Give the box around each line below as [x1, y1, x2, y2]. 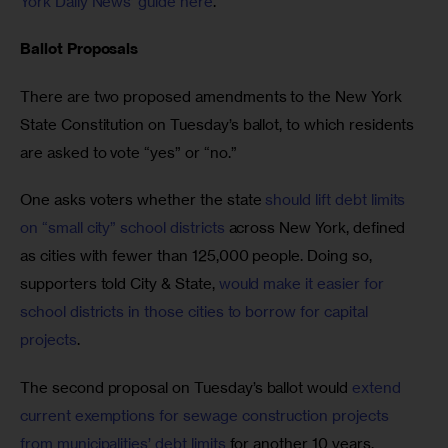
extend [351, 377, 405, 397]
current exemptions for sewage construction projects [20, 405, 393, 425]
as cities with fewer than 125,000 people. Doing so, [20, 246, 376, 266]
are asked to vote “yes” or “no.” [20, 142, 237, 162]
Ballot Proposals [20, 39, 139, 59]
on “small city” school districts [20, 218, 225, 238]
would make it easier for [218, 274, 388, 294]
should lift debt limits [265, 190, 410, 210]
